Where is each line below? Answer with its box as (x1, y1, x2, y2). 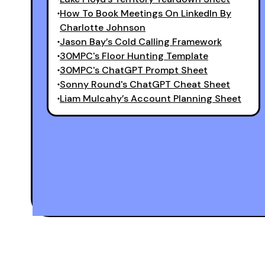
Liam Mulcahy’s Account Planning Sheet (60, 92, 241, 105)
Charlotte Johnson (60, 21, 146, 34)
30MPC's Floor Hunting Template (60, 49, 208, 62)
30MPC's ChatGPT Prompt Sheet (60, 63, 208, 76)
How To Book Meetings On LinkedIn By (60, 7, 231, 20)
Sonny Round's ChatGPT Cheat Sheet (60, 77, 230, 91)
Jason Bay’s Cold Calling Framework (60, 35, 222, 48)
